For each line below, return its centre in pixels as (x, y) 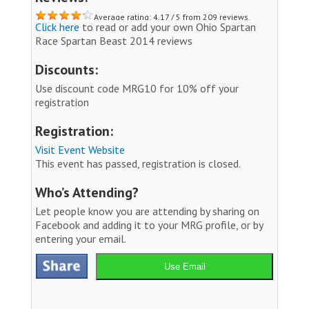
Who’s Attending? (87, 192)
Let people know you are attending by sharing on (147, 211)
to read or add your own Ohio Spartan (168, 27)
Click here (57, 27)
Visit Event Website (80, 149)
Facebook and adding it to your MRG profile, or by (149, 225)
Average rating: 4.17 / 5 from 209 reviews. (172, 17)
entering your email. (81, 238)
